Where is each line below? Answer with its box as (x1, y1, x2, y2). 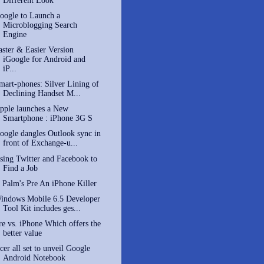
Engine (2, 29, 27, 39)
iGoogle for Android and (2, 55, 85, 64)
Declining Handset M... (2, 89, 81, 98)
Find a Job (2, 163, 38, 173)
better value (2, 228, 42, 237)
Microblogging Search (2, 20, 77, 29)
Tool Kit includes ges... (2, 203, 81, 213)
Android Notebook (2, 253, 65, 262)
